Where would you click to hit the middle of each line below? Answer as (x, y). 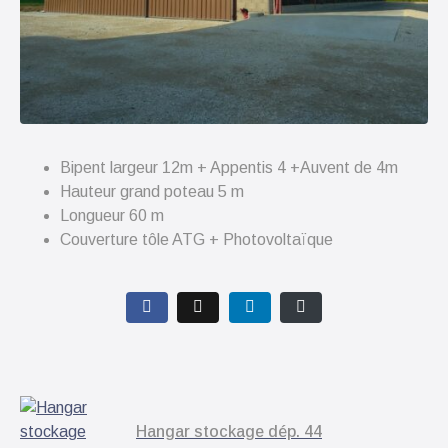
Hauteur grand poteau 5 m (152, 191)
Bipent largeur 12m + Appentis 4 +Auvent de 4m (229, 167)
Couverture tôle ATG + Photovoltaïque (196, 239)
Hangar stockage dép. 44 (229, 432)
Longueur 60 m (112, 215)
